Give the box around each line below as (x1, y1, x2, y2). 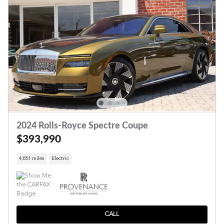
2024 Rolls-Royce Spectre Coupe (16, 121, 148, 130)
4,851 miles (19, 155, 44, 161)
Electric (51, 155, 69, 161)
